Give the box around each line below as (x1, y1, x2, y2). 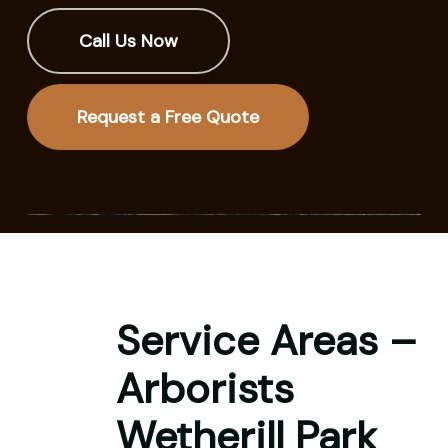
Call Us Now (79, 28, 179, 53)
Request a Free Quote (77, 104, 260, 129)
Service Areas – (115, 313, 417, 368)
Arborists (115, 361, 294, 416)
